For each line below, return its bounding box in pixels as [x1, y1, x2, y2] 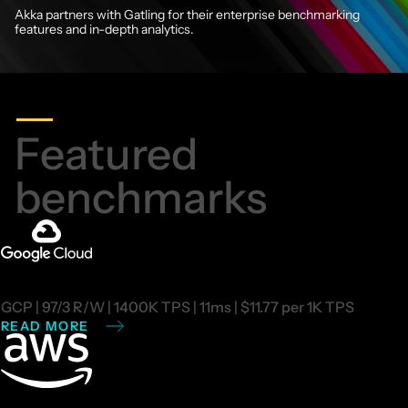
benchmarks [15, 169, 267, 224]
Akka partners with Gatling [15, 5, 168, 23]
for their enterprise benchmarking [168, 5, 360, 23]
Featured [15, 126, 198, 180]
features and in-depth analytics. [15, 20, 194, 37]
